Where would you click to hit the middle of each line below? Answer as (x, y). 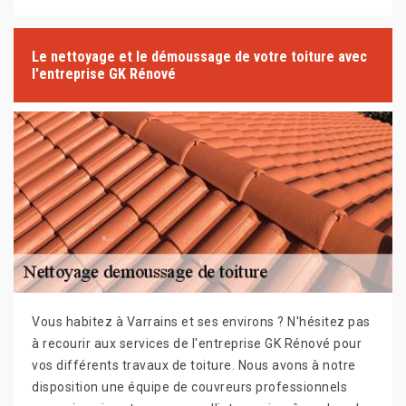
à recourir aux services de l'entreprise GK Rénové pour (197, 344)
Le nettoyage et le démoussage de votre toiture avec (199, 57)
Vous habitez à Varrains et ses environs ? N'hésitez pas (201, 322)
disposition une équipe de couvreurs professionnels (189, 387)
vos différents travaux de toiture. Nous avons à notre (194, 366)
